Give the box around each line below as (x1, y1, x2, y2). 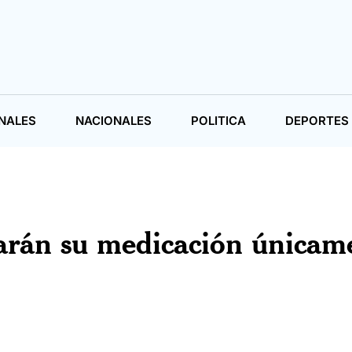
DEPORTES (285, 113, 349, 129)
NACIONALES (75, 113, 152, 129)
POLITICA (191, 113, 246, 129)
